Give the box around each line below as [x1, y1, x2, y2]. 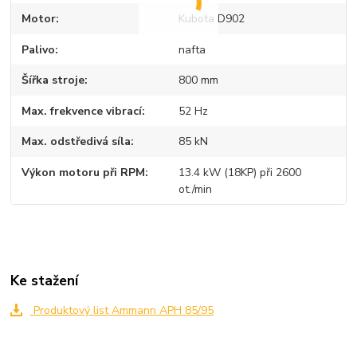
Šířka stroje [22, 73, 85, 88]
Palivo [22, 41, 56, 57]
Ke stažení [10, 270, 79, 290]
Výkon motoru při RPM [22, 164, 146, 180]
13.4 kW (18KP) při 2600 [178, 164, 301, 180]
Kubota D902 [178, 11, 245, 27]
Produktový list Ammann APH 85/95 [29, 302, 214, 318]
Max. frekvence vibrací [22, 103, 143, 119]
